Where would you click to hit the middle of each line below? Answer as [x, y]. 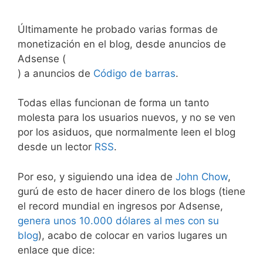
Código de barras [134, 73]
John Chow [202, 176]
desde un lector [56, 147]
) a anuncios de [55, 73]
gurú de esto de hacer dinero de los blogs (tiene [131, 191]
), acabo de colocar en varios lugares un [133, 235]
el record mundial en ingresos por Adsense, [120, 206]
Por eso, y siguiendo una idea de [97, 176]
